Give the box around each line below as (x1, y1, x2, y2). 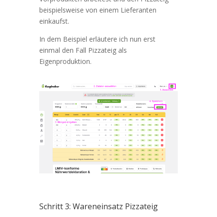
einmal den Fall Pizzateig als (39, 45, 127, 55)
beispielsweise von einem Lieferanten (39, 5, 156, 15)
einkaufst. (39, 16, 71, 26)
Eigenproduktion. (39, 56, 93, 66)
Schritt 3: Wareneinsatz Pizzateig (39, 201, 158, 212)
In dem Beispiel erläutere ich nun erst (39, 34, 155, 44)
